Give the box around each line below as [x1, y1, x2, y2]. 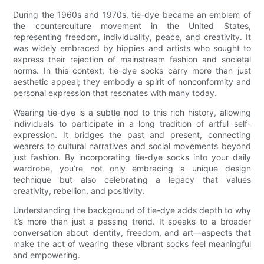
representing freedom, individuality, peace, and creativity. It [13, 32, 251, 42]
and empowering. [13, 250, 81, 260]
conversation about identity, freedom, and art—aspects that [13, 227, 251, 238]
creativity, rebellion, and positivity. [13, 186, 146, 196]
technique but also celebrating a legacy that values [13, 174, 251, 185]
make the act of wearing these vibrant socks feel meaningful [13, 239, 251, 249]
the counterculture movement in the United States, [13, 21, 251, 31]
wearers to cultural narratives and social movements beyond [13, 141, 251, 151]
